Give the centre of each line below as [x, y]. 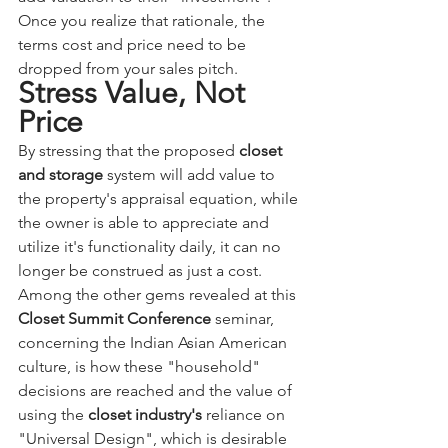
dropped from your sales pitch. [130, 69]
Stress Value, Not [135, 93]
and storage [60, 175]
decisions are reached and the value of [157, 391]
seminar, [244, 319]
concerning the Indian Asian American [154, 343]
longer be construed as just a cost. [140, 271]
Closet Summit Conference [114, 319]
